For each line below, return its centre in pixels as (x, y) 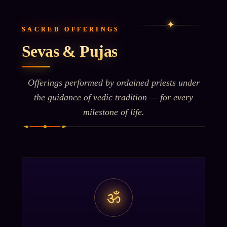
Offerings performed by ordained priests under (113, 83)
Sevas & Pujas (69, 51)
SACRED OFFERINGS (71, 30)
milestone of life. (113, 112)
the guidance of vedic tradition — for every (113, 98)
